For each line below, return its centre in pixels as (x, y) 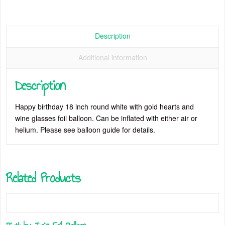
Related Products (43, 178)
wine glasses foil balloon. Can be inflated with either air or (106, 118)
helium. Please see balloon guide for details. (85, 130)
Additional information (113, 57)
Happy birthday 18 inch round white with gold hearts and (105, 107)
